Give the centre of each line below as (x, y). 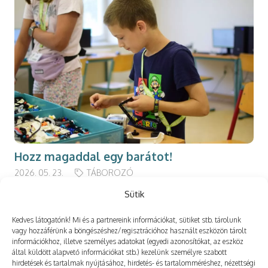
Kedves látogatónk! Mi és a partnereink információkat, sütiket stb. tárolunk (127, 220)
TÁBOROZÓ (110, 172)
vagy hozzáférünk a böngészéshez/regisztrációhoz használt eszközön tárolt (129, 231)
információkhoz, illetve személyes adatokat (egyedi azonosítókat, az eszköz (128, 241)
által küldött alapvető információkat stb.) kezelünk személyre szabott (119, 252)
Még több (46, 246)
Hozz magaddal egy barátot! (93, 157)
